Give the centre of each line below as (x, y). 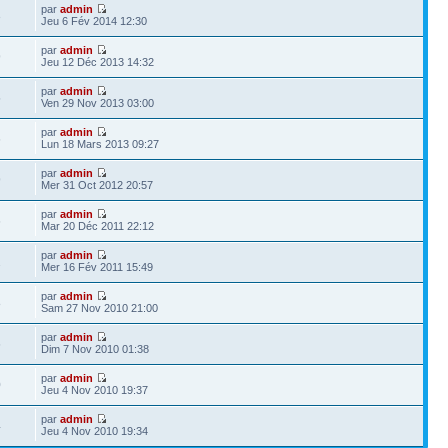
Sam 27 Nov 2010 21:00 (100, 308)
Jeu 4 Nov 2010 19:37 (95, 390)
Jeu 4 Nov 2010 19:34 (95, 431)
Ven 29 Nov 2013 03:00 (98, 103)
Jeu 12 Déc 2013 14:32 (98, 62)
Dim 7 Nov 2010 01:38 (95, 349)
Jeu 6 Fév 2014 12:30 (94, 21)
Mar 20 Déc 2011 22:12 (98, 226)
